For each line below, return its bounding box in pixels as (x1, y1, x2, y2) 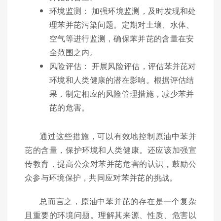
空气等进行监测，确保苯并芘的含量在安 (49, 33, 194, 44)
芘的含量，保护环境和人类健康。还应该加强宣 (25, 144, 196, 156)
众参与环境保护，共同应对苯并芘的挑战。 (25, 172, 178, 184)
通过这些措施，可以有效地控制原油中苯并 (39, 130, 196, 142)
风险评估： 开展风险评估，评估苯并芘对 (49, 60, 196, 72)
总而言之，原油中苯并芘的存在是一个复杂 (39, 195, 196, 207)
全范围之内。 (49, 46, 98, 58)
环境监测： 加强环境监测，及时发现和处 (49, 5, 196, 17)
